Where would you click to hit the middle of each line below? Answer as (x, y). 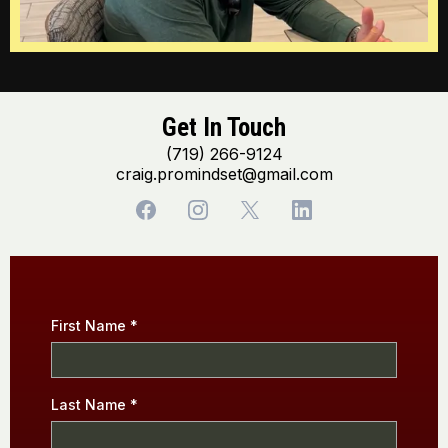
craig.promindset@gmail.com (224, 174)
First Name (90, 326)
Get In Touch (224, 128)
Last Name (90, 405)
